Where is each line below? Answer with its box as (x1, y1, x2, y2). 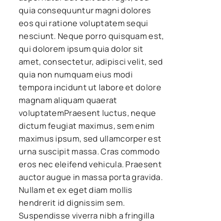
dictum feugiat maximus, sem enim (19, 120, 155, 131)
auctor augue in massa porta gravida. (19, 171, 163, 183)
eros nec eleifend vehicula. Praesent (19, 158, 162, 170)
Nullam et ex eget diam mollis (19, 184, 133, 195)
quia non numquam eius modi (19, 69, 133, 80)
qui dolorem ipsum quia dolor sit (19, 43, 144, 54)
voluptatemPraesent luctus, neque (19, 107, 156, 118)
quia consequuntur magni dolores (19, 4, 151, 16)
